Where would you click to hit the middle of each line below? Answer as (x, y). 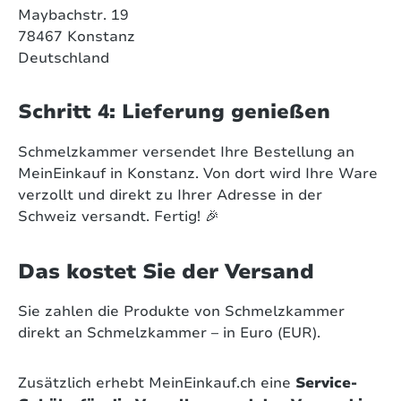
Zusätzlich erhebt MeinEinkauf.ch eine (157, 384)
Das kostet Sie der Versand (166, 272)
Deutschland (64, 59)
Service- (326, 384)
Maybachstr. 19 (73, 16)
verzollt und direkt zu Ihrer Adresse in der (170, 196)
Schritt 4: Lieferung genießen (174, 112)
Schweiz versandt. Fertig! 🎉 (119, 217)
